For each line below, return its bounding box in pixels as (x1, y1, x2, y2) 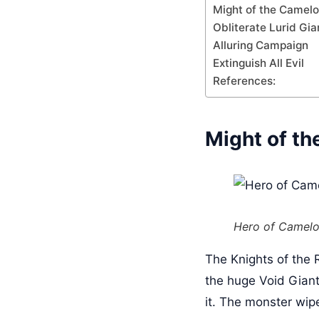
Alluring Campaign (213, 38, 308, 52)
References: (213, 74, 276, 88)
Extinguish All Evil (213, 56, 304, 70)
